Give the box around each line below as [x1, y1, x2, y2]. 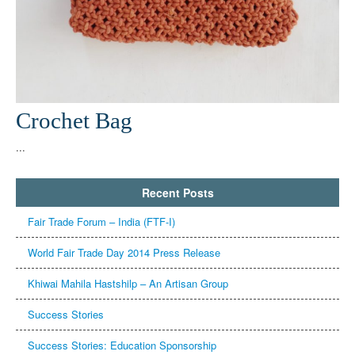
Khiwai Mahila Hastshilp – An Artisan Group [28, 275, 228, 291]
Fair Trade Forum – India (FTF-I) [28, 213, 175, 229]
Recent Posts [141, 184, 214, 200]
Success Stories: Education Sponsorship [28, 337, 216, 353]
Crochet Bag [16, 107, 132, 133]
